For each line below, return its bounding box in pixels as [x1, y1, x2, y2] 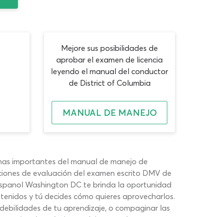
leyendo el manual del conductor [51, 66, 168, 76]
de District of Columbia [68, 78, 151, 88]
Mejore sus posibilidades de [61, 43, 158, 53]
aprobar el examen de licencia [56, 55, 163, 64]
